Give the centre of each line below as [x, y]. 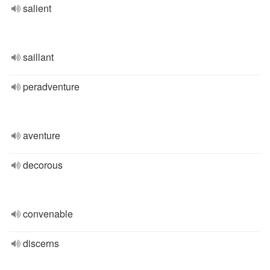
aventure [42, 135]
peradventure [51, 86]
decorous [43, 165]
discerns [41, 243]
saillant [38, 57]
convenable [48, 214]
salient [37, 8]
